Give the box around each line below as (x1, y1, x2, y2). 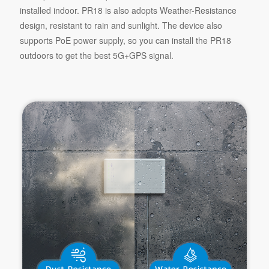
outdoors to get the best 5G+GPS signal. (19, 49, 174, 62)
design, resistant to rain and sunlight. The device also (19, 19, 222, 32)
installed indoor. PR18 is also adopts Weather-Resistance (19, 4, 237, 17)
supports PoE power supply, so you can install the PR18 (19, 34, 231, 47)
